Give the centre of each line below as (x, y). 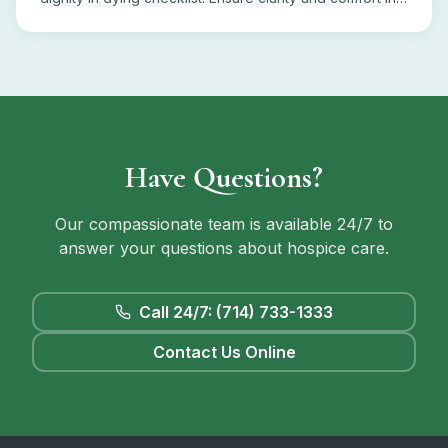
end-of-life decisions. (111, 18)
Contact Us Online (224, 352)
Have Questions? (224, 178)
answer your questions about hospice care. (224, 248)
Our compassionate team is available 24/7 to (224, 224)
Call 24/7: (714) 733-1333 (236, 312)
